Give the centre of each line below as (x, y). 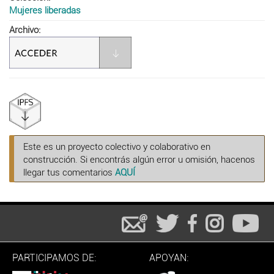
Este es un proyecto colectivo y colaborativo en (117, 146)
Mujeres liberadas (45, 10)
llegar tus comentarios (69, 172)
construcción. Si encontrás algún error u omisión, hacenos (139, 159)
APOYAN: (169, 257)
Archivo (24, 30)
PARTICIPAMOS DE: (54, 257)
